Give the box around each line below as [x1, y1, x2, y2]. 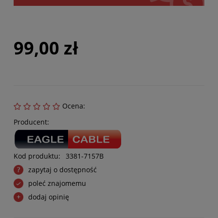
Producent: [14, 117, 49, 127]
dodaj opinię [28, 192, 69, 201]
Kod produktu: [14, 151, 60, 161]
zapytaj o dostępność [28, 164, 97, 174]
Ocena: [62, 101, 85, 110]
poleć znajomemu [28, 178, 86, 188]
